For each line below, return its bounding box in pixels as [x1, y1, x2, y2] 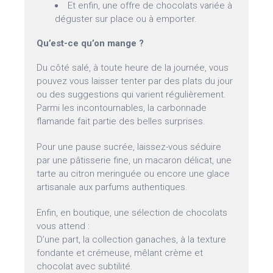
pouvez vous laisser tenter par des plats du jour [37, 76, 233, 87]
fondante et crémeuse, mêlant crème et [37, 247, 204, 259]
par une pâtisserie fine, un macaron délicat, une [37, 155, 232, 166]
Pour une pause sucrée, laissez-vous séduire [37, 141, 222, 153]
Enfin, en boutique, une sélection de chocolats [37, 207, 228, 219]
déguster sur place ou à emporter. [55, 13, 197, 25]
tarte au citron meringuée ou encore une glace [37, 168, 230, 180]
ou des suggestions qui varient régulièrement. [37, 89, 227, 101]
